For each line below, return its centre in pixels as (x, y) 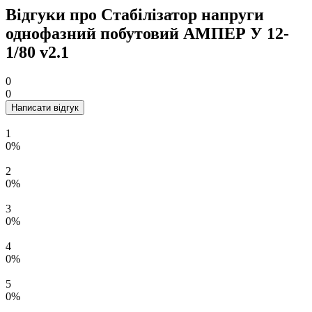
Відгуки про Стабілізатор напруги (135, 14)
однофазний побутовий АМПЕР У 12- (147, 33)
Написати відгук (45, 108)
